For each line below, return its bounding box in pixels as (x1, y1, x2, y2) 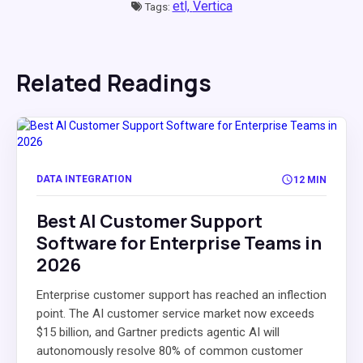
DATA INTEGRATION (36, 173, 132, 185)
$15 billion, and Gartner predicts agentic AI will (36, 325, 280, 340)
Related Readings (16, 67, 211, 98)
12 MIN (293, 173, 327, 186)
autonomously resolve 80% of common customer (36, 344, 303, 358)
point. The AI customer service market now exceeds (36, 306, 314, 321)
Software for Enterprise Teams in (36, 231, 322, 255)
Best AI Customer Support (36, 209, 263, 233)
